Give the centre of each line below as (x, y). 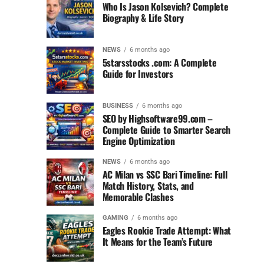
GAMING (115, 218)
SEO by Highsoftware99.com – (158, 119)
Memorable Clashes (138, 197)
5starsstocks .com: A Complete (159, 63)
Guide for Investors (138, 74)
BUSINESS (118, 106)
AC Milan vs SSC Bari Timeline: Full (165, 175)
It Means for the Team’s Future (158, 242)
